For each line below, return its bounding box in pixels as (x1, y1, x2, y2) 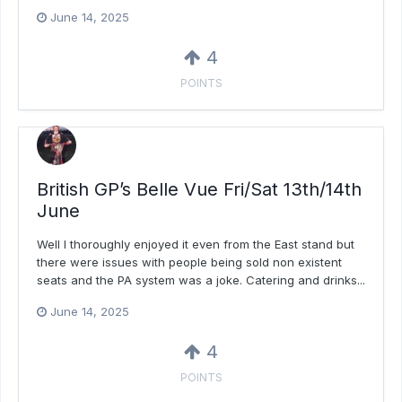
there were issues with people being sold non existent (37, 255, 342, 270)
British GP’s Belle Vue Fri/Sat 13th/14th (37, 179, 362, 201)
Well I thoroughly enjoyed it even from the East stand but (37, 237, 354, 252)
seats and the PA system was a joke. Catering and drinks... (37, 273, 365, 288)
